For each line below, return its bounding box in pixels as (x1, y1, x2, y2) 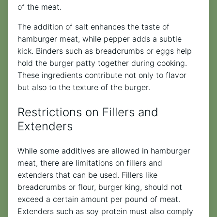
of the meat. (17, 2, 62, 12)
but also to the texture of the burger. (17, 82, 150, 93)
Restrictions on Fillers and (17, 105, 158, 120)
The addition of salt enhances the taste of (17, 22, 170, 32)
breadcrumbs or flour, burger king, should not (17, 182, 182, 192)
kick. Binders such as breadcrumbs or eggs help (17, 46, 192, 56)
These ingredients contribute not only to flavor (17, 70, 186, 80)
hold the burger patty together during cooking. (17, 58, 187, 68)
